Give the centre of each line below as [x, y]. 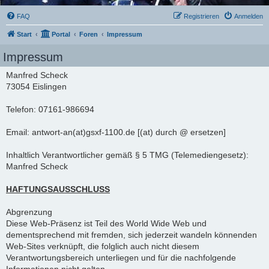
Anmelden [249, 16]
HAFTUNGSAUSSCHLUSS [58, 189]
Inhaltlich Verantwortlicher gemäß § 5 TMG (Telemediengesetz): [127, 155]
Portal [61, 34]
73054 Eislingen [36, 86]
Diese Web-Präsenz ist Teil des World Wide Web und [106, 223]
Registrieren [201, 16]
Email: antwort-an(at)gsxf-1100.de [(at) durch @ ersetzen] [116, 132]
